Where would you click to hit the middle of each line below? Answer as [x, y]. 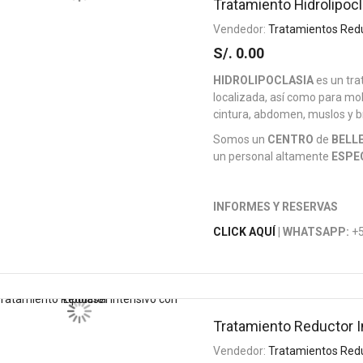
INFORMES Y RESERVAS [276, 207]
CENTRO [291, 139]
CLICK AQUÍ [245, 232]
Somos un [241, 139]
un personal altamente [273, 156]
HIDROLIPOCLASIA [264, 80]
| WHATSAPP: [313, 232]
